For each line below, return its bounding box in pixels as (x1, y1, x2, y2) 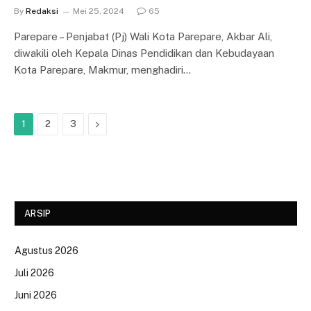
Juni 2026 (15, 289, 57, 301)
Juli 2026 (15, 267, 54, 278)
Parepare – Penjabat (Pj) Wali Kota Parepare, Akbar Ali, (14, 31, 272, 42)
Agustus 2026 (15, 245, 78, 256)
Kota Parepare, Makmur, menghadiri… (14, 64, 191, 76)
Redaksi (26, 6, 58, 16)
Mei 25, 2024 (73, 6, 124, 16)
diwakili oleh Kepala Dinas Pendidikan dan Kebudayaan (14, 47, 274, 59)
